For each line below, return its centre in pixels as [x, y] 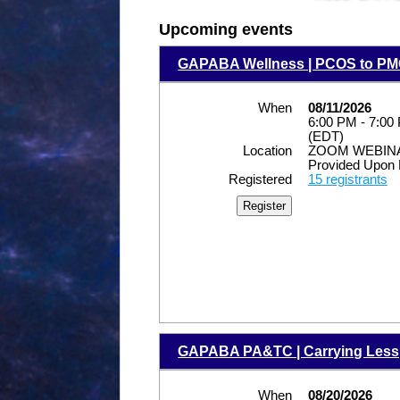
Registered [260, 180]
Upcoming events [226, 30]
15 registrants [347, 180]
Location [267, 151]
